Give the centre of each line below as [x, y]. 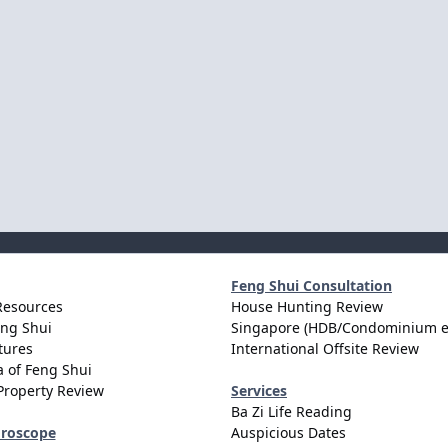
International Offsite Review [325, 349]
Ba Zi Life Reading [291, 412]
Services [259, 391]
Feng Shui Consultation [311, 286]
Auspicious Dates [288, 433]
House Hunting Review [307, 307]
